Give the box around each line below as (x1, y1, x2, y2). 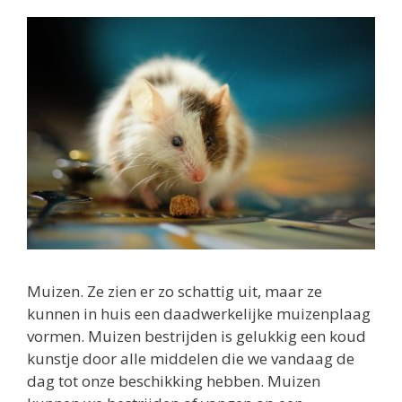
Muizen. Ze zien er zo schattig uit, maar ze (27, 280, 322, 301)
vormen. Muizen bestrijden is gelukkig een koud (27, 325, 366, 346)
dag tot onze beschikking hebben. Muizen (27, 370, 320, 391)
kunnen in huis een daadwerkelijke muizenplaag (27, 302, 371, 324)
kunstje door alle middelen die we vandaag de (27, 347, 354, 369)
